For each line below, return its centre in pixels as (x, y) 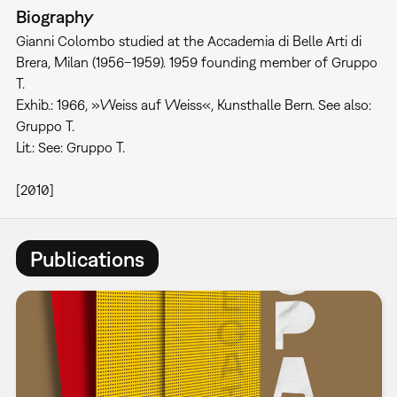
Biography (54, 16)
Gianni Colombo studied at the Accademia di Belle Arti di (188, 41)
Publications (87, 258)
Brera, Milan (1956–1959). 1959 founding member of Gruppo (196, 62)
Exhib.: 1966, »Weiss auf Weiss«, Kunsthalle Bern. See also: (193, 105)
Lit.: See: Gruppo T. (70, 147)
